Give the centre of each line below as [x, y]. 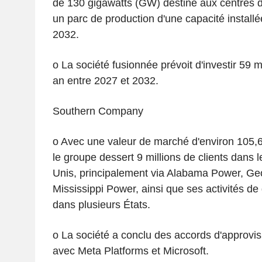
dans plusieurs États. [101, 204]
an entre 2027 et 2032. [105, 80]
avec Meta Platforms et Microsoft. [130, 251]
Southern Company [98, 111]
